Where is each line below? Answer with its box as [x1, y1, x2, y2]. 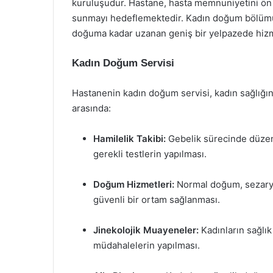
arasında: [72, 102, 111, 114]
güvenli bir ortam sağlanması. [93, 194, 220, 205]
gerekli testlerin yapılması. [93, 148, 207, 160]
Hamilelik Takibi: [93, 133, 166, 144]
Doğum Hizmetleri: [93, 179, 174, 190]
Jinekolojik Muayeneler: [93, 224, 199, 236]
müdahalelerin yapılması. [93, 239, 200, 251]
